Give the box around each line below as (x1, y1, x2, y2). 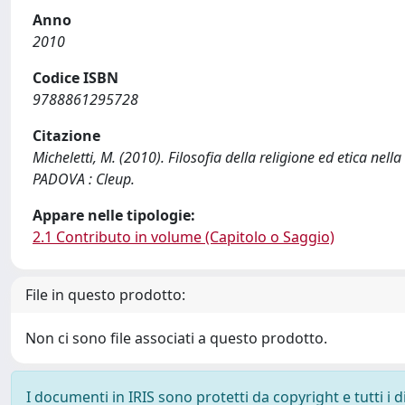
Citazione (33, 126, 100, 146)
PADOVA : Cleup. (33, 169, 135, 189)
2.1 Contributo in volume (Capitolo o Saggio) (33, 227, 334, 247)
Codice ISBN (33, 68, 118, 88)
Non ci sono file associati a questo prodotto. (25, 328, 327, 348)
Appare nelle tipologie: (33, 205, 195, 225)
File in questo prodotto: (25, 285, 185, 305)
